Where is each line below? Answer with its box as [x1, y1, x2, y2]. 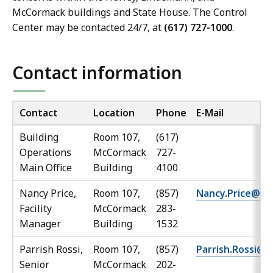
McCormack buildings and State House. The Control [12, 5, 247, 19]
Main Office [19, 161, 72, 175]
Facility [19, 202, 52, 216]
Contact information [12, 61, 182, 85]
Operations [19, 146, 71, 160]
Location [93, 106, 135, 120]
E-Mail [196, 106, 224, 120]
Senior [19, 258, 49, 272]
